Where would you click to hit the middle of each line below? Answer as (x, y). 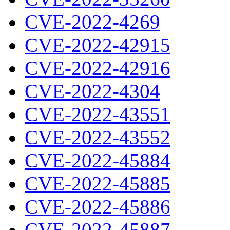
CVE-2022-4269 (92, 22)
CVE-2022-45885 (98, 184)
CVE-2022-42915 (98, 45)
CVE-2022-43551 (98, 114)
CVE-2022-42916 (98, 68)
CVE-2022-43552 (98, 137)
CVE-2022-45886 (98, 207)
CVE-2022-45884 (98, 160)
